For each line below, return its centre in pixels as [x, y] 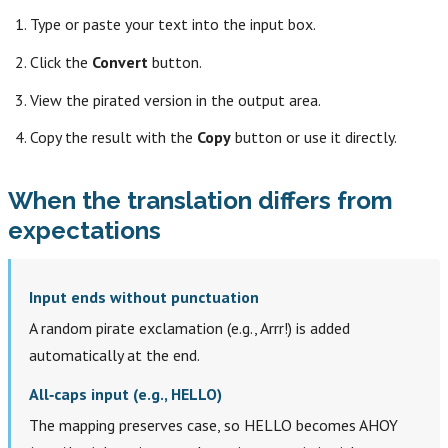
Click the [61, 62]
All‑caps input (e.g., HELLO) [125, 394]
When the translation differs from [200, 201]
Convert [120, 62]
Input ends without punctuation [143, 296]
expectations [84, 231]
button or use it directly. [314, 137]
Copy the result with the [114, 137]
